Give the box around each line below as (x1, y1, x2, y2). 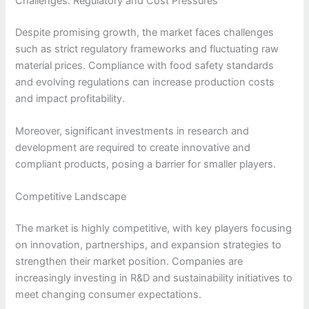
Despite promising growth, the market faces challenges (15, 26, 275, 39)
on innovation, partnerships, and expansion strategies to (15, 239, 282, 252)
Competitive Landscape (15, 190, 127, 203)
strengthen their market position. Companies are (15, 255, 243, 268)
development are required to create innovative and (15, 141, 251, 154)
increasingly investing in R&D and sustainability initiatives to (15, 272, 293, 285)
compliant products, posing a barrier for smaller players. (15, 158, 277, 171)
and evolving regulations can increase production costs (15, 75, 275, 88)
